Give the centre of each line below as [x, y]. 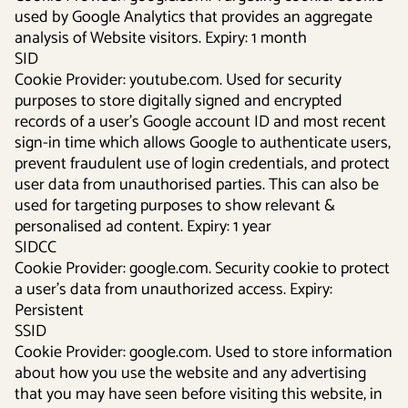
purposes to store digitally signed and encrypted [178, 101]
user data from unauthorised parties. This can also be [197, 185]
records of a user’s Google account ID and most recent [200, 122]
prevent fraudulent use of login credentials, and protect [202, 164]
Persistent [49, 311]
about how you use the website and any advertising [190, 373]
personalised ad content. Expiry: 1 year [143, 227]
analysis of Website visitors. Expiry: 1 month [161, 38]
